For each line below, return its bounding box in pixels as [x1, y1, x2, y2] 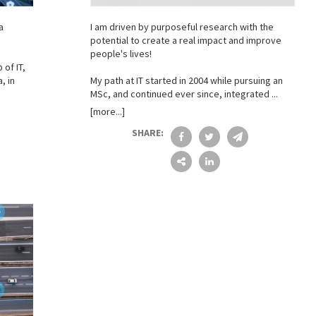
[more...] [90, 104, 125, 118]
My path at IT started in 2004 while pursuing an [90, 73, 283, 87]
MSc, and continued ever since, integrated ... [90, 87, 278, 100]
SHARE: [131, 126, 164, 139]
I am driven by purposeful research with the [90, 20, 274, 33]
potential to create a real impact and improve [90, 33, 281, 47]
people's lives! [90, 47, 152, 60]
